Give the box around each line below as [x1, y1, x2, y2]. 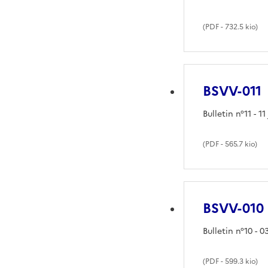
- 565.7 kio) [219, 138, 258, 150]
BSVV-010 [203, 198, 264, 218]
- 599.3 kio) [219, 255, 258, 267]
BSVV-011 [203, 81, 262, 101]
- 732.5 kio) [219, 21, 258, 32]
